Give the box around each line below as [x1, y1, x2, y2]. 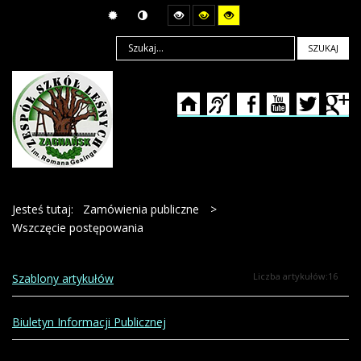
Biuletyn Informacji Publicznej [12, 314, 166, 330]
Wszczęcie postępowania [12, 220, 143, 235]
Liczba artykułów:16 [253, 270, 338, 282]
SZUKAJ [308, 42, 338, 55]
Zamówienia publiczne [83, 201, 202, 217]
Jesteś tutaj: [12, 201, 80, 217]
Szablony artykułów [12, 271, 114, 286]
